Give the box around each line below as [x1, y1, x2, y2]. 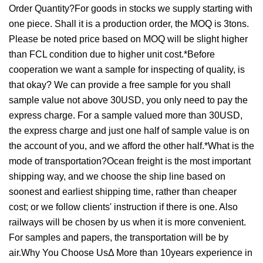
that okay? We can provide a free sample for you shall [9, 80, 231, 90]
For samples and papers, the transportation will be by [9, 232, 228, 243]
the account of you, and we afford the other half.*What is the [9, 141, 254, 151]
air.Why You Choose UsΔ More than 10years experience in [9, 248, 252, 258]
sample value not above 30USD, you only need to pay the [9, 95, 248, 106]
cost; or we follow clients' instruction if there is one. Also [9, 202, 238, 213]
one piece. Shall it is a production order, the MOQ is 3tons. [9, 19, 249, 29]
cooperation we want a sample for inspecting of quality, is [9, 65, 245, 75]
